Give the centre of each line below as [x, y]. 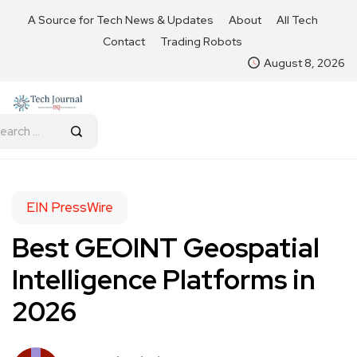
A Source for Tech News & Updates [120, 20]
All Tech [297, 20]
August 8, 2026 [304, 63]
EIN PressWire [70, 207]
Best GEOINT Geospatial [166, 247]
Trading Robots [201, 41]
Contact [124, 41]
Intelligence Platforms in [164, 279]
